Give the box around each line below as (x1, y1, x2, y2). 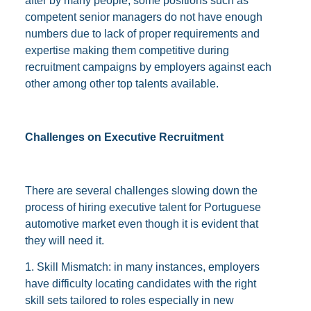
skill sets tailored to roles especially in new (24, 294, 234, 307)
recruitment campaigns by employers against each (24, 61, 271, 74)
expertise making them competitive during (24, 44, 229, 57)
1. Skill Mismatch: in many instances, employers (24, 261, 260, 274)
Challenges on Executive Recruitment (24, 131, 224, 144)
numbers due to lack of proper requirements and (24, 28, 260, 40)
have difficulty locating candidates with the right (24, 278, 256, 290)
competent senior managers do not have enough (24, 11, 262, 24)
